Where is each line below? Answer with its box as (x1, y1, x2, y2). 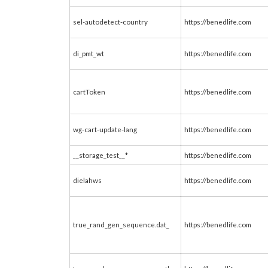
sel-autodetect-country (73, 17, 148, 26)
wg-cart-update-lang (73, 125, 137, 133)
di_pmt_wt (73, 49, 104, 57)
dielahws (73, 176, 102, 184)
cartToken (73, 87, 105, 96)
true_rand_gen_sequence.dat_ (73, 220, 169, 229)
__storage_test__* (73, 151, 128, 159)
